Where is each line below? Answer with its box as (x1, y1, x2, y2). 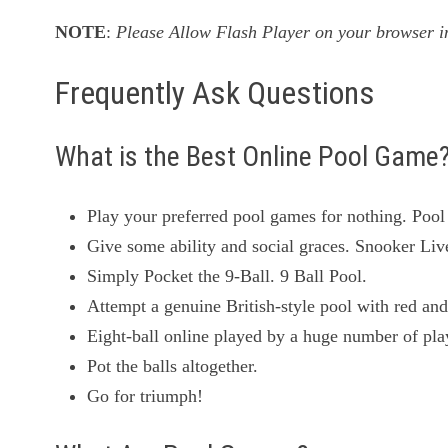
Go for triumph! (87, 386, 204, 407)
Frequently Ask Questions (55, 74, 376, 113)
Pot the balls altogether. (87, 356, 259, 377)
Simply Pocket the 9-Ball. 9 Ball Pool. (87, 266, 368, 287)
